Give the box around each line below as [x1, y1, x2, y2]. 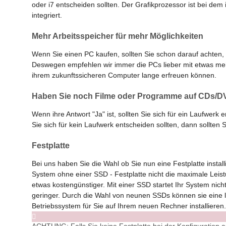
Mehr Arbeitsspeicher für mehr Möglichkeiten [32, 32, 203, 41]
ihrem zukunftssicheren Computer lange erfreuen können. [32, 71, 216, 80]
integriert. [32, 11, 62, 20]
